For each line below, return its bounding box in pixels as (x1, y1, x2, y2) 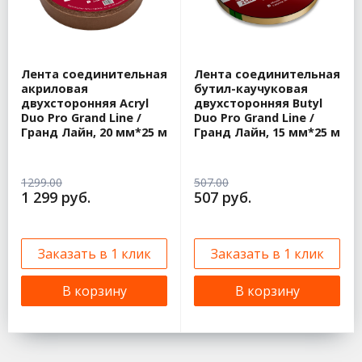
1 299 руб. (21, 187, 90, 208)
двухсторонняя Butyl (194, 95, 322, 112)
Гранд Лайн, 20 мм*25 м (21, 124, 167, 141)
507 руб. (194, 187, 251, 208)
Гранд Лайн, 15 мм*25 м (194, 124, 340, 141)
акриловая (21, 81, 88, 97)
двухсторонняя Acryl (21, 95, 149, 112)
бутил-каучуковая (194, 81, 308, 97)
